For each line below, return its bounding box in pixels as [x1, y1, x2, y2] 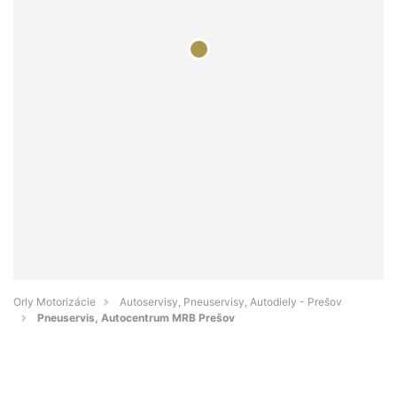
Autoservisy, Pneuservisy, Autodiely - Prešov [120, 295, 342, 309]
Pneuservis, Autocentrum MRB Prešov [37, 311, 235, 325]
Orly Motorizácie [13, 295, 96, 309]
